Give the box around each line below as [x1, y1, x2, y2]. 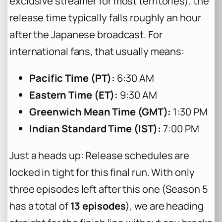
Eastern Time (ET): [29, 88, 118, 102]
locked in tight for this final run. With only [9, 166, 195, 179]
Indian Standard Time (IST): [29, 122, 162, 136]
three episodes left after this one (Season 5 [9, 182, 208, 196]
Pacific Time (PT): [29, 71, 115, 85]
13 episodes [70, 199, 126, 213]
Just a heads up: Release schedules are [9, 149, 190, 163]
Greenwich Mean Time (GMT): [29, 105, 171, 119]
